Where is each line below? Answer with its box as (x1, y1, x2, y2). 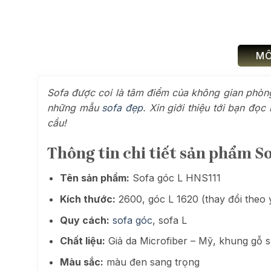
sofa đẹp (102, 101, 143, 114)
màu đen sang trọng (103, 255, 200, 268)
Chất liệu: (59, 235, 105, 247)
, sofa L (152, 214, 187, 226)
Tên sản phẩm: (59, 172, 129, 184)
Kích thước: (59, 193, 116, 206)
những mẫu (47, 101, 102, 114)
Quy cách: (59, 214, 109, 226)
